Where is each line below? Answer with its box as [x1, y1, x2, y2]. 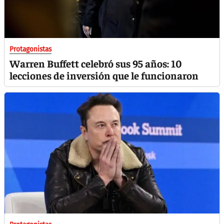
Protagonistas [9, 45, 51, 53]
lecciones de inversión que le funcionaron [9, 68, 198, 82]
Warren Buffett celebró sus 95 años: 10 [9, 56, 182, 70]
